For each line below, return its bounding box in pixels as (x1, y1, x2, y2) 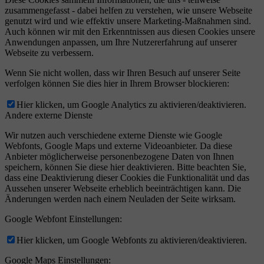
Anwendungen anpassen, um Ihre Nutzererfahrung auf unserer (5, 37, 237, 48)
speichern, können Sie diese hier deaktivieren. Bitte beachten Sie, (5, 162, 246, 173)
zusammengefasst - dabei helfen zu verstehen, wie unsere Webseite (5, 5, 252, 16)
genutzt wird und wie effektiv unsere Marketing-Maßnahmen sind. (5, 16, 251, 27)
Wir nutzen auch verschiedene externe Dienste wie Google (5, 130, 222, 141)
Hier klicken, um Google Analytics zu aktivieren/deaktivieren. (16, 100, 246, 110)
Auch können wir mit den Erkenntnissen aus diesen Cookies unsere (5, 27, 255, 37)
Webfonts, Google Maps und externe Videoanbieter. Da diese (5, 141, 232, 151)
